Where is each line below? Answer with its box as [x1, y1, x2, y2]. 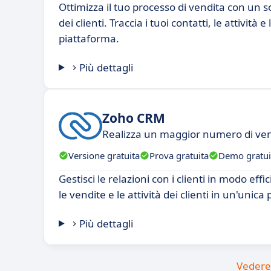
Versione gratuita [68, 149, 140, 162]
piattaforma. [59, 31, 119, 45]
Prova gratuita [149, 149, 209, 162]
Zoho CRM [102, 109, 165, 126]
